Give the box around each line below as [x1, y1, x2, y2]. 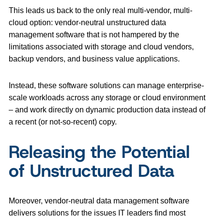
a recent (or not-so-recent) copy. [9, 118, 117, 126]
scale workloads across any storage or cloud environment [9, 93, 205, 102]
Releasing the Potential [9, 140, 190, 164]
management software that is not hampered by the [9, 31, 179, 39]
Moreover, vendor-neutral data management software [9, 197, 189, 205]
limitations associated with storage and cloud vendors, [9, 43, 194, 51]
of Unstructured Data [9, 159, 174, 183]
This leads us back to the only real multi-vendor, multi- [9, 6, 192, 15]
